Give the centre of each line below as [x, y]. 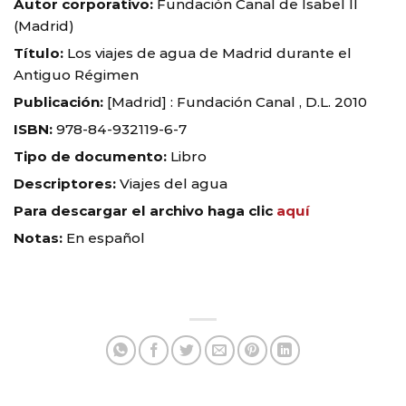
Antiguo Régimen [76, 74]
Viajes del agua [174, 184]
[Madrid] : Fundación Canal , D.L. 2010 [235, 101]
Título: [39, 53]
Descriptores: [67, 184]
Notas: [38, 238]
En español [104, 238]
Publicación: [58, 101]
